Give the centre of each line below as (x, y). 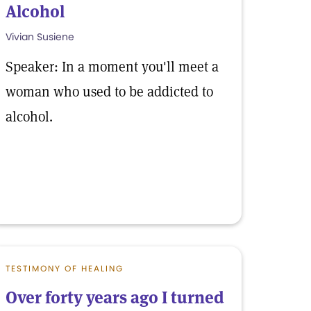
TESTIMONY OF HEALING (65, 268)
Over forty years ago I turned (115, 297)
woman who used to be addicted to (109, 92)
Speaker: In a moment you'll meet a (112, 67)
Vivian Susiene (40, 37)
